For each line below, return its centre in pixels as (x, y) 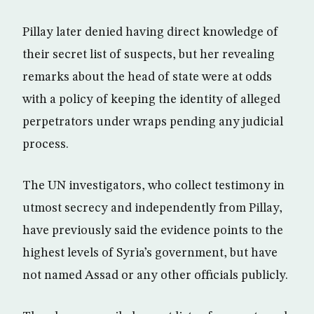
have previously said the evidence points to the (153, 231)
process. (46, 144)
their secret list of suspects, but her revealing (149, 55)
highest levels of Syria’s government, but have (150, 253)
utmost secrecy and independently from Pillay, (152, 208)
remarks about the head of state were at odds (147, 77)
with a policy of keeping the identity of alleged (151, 100)
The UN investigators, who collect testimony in (153, 186)
